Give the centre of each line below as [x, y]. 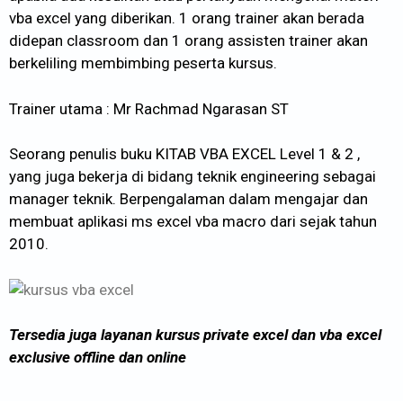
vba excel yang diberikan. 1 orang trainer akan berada [187, 18]
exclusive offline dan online [98, 358]
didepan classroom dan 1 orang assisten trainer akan [188, 41]
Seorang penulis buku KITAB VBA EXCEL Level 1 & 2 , [184, 154]
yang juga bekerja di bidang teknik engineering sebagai [193, 177]
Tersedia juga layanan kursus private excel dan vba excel [195, 335]
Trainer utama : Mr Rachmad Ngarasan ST [149, 108]
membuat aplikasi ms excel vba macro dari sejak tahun [193, 222]
